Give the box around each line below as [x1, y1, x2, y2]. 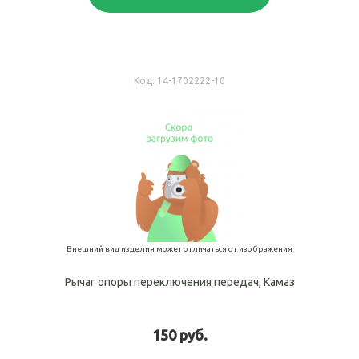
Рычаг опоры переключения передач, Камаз [64, 275, 295, 288]
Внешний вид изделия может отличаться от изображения [67, 244, 292, 253]
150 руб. [151, 326, 208, 343]
